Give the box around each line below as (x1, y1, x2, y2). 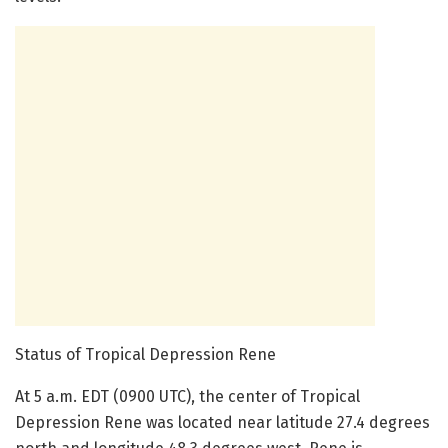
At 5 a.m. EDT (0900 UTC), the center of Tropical (15, 387, 360, 407)
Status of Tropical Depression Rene (15, 345, 284, 365)
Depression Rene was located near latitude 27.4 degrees (15, 413, 430, 433)
